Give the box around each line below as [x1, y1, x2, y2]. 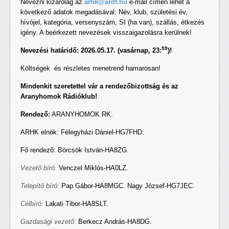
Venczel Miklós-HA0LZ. [57, 164, 128, 172]
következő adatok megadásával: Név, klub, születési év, [20, 8, 188, 16]
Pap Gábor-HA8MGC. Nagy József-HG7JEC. [59, 182, 195, 190]
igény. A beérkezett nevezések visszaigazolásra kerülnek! [20, 29, 192, 36]
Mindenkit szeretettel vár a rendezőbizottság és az [20, 82, 178, 90]
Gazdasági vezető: [20, 218, 76, 225]
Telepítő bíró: [20, 182, 59, 190]
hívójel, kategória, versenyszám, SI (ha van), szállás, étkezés [20, 18, 204, 26]
